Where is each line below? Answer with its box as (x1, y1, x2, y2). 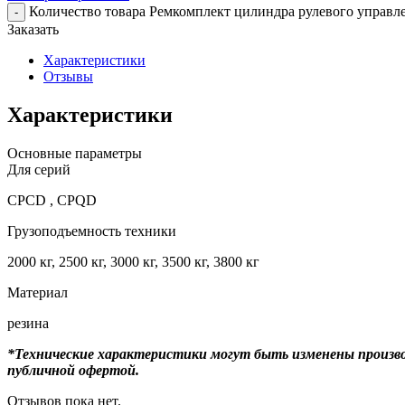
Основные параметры (7, 145, 142, 161)
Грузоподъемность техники (7, 222, 176, 239)
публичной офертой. (7, 362, 139, 378)
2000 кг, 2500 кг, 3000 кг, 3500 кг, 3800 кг (7, 253, 259, 269)
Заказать (7, 21, 59, 37)
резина (7, 315, 49, 331)
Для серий (7, 161, 71, 177)
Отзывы (43, 68, 93, 84)
